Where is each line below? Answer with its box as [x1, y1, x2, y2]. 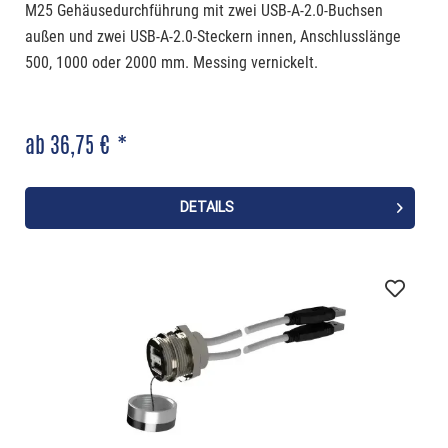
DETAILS [179, 199, 234, 216]
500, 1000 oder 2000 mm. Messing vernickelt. [24, 53, 318, 73]
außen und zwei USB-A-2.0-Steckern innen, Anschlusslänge [24, 27, 401, 47]
